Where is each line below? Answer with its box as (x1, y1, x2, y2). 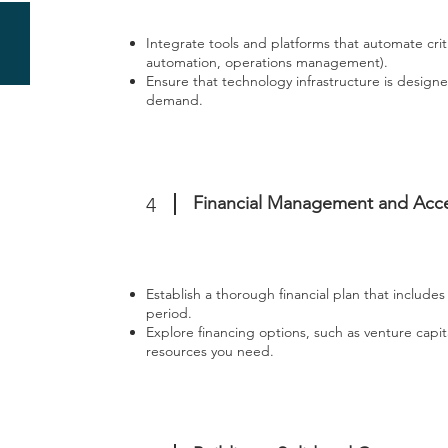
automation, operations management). (146, 53, 389, 71)
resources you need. (146, 342, 275, 360)
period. (146, 304, 193, 322)
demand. (146, 91, 204, 109)
